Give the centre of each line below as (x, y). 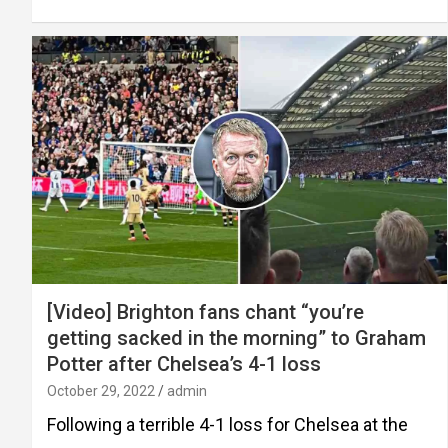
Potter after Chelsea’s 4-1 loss (184, 364)
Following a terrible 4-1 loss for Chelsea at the (227, 425)
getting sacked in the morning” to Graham (236, 338)
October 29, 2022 (101, 391)
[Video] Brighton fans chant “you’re (205, 312)
